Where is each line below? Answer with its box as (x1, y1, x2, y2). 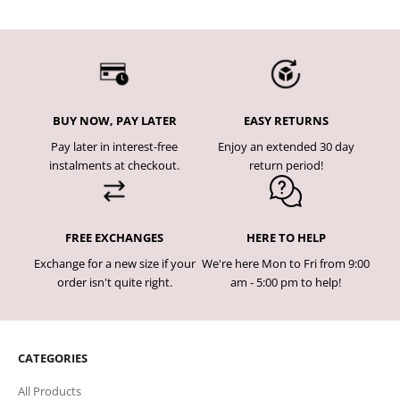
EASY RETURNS (243, 112, 329, 129)
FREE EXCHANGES (65, 229, 163, 246)
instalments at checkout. (49, 156, 179, 173)
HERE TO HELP (246, 229, 326, 246)
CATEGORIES (18, 349, 87, 366)
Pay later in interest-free (51, 137, 178, 154)
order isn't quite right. (56, 273, 172, 290)
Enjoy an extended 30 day (217, 137, 354, 154)
